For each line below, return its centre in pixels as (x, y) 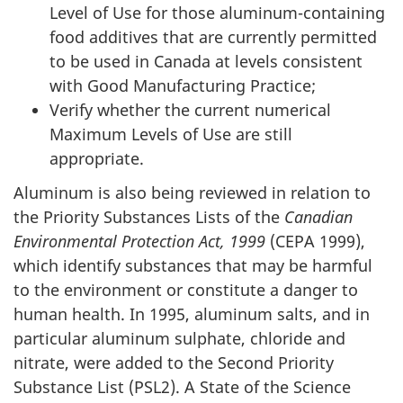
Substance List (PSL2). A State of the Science (182, 387)
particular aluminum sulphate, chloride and (179, 338)
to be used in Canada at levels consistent (206, 61)
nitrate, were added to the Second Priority (174, 363)
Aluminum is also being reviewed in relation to (192, 193)
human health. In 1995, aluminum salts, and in (192, 314)
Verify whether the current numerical (190, 109)
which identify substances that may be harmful (193, 265)
